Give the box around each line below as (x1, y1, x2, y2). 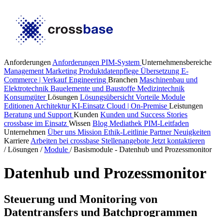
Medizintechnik (137, 84, 185, 93)
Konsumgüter (4, 93, 47, 101)
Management (4, 67, 46, 75)
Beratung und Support (4, 110, 74, 119)
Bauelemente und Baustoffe (50, 84, 137, 93)
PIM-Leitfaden (144, 119, 189, 127)
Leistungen (169, 102, 203, 110)
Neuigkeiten (173, 128, 211, 136)
